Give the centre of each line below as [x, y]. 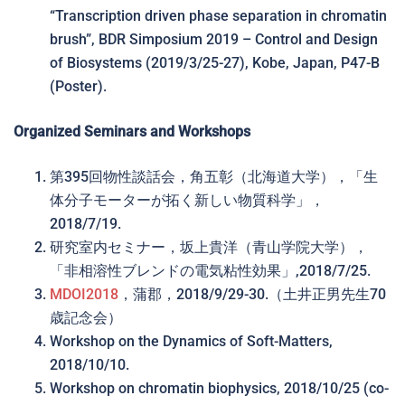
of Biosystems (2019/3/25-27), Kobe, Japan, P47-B [215, 63]
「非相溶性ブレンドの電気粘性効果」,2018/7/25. [210, 271]
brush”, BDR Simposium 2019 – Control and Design [214, 39]
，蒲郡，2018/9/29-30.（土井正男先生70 [252, 294]
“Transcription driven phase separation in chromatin [218, 16]
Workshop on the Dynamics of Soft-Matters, [191, 341]
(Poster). [78, 86]
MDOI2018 [84, 294]
